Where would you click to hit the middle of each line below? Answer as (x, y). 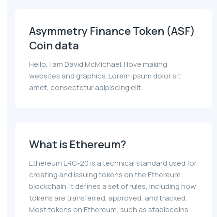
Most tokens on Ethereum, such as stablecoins (109, 210)
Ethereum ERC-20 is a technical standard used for (113, 163)
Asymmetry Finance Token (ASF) (112, 31)
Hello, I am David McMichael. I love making (98, 64)
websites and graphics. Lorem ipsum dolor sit (105, 76)
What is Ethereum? (78, 145)
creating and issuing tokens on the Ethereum (105, 175)
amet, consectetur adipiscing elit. (86, 88)
